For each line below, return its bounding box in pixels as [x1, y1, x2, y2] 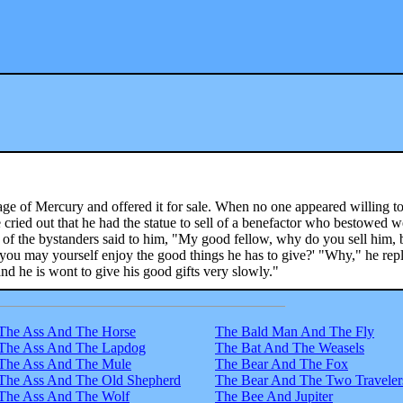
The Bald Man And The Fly [215, 323, 374, 339]
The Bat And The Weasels [215, 339, 364, 355]
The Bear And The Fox [215, 355, 348, 372]
